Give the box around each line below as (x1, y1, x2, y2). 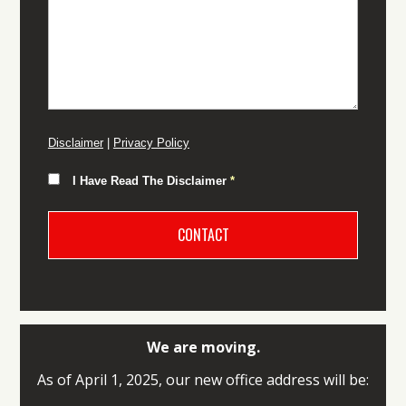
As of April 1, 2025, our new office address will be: (37, 370, 369, 391)
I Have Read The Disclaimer (72, 173, 230, 188)
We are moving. (146, 337, 260, 358)
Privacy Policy (112, 136, 189, 150)
